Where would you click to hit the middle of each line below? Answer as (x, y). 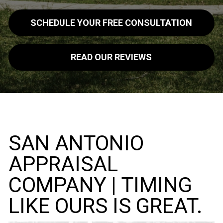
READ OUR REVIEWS (111, 57)
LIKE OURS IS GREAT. (105, 206)
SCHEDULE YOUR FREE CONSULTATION (111, 23)
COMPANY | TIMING (100, 185)
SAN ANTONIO (76, 143)
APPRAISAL (63, 164)
